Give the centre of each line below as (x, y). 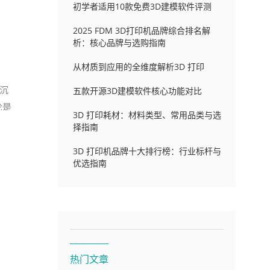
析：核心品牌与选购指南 (119, 42)
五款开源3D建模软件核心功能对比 (137, 91)
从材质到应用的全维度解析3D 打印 (138, 67)
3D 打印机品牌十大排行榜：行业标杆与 (147, 151)
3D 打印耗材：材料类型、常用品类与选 (147, 115)
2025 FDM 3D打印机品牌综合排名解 (141, 30)
